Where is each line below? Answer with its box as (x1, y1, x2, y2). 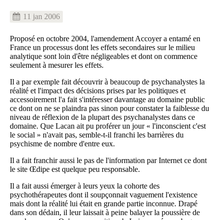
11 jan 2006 (23, 12, 60, 21)
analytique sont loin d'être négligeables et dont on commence (10, 52, 197, 60)
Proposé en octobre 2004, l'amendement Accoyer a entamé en (10, 34, 200, 43)
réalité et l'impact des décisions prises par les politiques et (10, 86, 186, 95)
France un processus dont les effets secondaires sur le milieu (10, 43, 195, 52)
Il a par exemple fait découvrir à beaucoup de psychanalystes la (10, 78, 205, 86)
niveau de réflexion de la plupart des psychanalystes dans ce (10, 113, 195, 121)
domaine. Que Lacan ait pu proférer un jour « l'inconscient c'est (10, 122, 206, 130)
